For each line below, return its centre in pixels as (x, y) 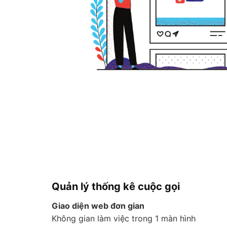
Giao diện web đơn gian (98, 205)
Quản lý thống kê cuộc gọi (116, 186)
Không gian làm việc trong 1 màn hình (124, 218)
